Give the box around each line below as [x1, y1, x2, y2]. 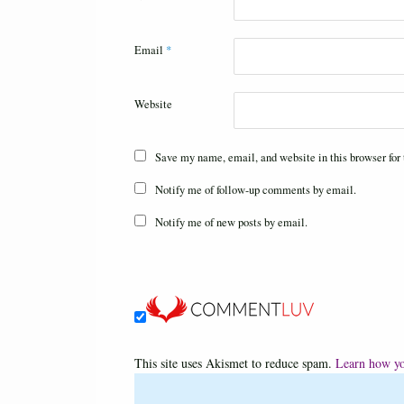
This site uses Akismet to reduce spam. [134, 354, 335, 372]
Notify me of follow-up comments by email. [155, 182, 357, 198]
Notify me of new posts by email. [155, 215, 308, 231]
